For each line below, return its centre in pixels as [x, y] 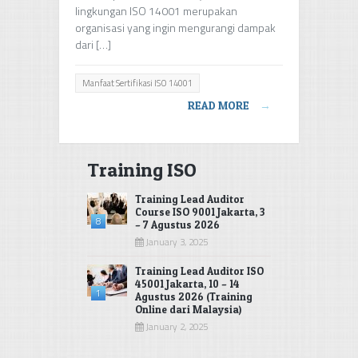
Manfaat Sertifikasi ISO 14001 [137, 83]
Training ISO [142, 169]
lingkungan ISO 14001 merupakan [156, 10]
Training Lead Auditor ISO [199, 270]
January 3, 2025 [176, 241]
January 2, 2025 [176, 326]
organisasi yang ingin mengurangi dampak [175, 27]
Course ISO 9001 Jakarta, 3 [200, 211]
